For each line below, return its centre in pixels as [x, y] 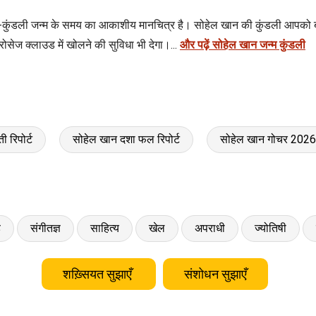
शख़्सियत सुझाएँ [98, 274]
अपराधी [210, 228]
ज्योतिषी [271, 228]
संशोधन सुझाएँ [215, 274]
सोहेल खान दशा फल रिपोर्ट [126, 139]
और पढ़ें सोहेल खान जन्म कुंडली [243, 44]
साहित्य [105, 228]
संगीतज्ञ [45, 228]
